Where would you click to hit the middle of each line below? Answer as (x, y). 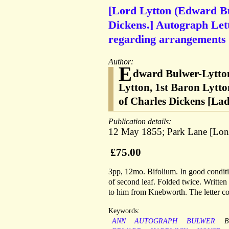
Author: (122, 62)
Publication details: (141, 122)
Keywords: (124, 211)
